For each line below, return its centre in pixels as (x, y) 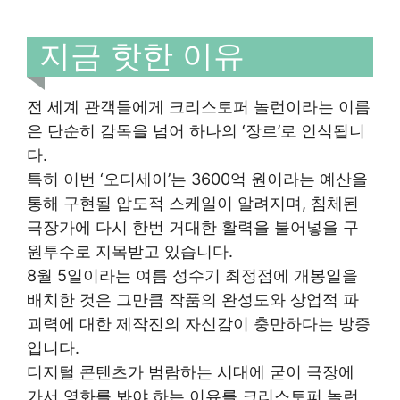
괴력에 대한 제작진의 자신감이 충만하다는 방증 (199, 324)
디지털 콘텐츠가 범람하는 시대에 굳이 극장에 (191, 372)
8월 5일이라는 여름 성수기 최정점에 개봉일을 (192, 275)
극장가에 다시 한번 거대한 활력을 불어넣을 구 (193, 227)
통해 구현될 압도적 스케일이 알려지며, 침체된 (193, 203)
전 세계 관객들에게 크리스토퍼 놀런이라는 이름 (199, 107)
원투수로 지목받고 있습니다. (130, 251)
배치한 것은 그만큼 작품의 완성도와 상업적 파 (193, 300)
